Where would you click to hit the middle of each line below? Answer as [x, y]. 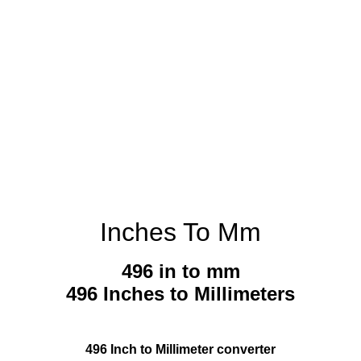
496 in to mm [180, 272]
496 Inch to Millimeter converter [180, 350]
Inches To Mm [180, 232]
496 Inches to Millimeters [180, 294]
